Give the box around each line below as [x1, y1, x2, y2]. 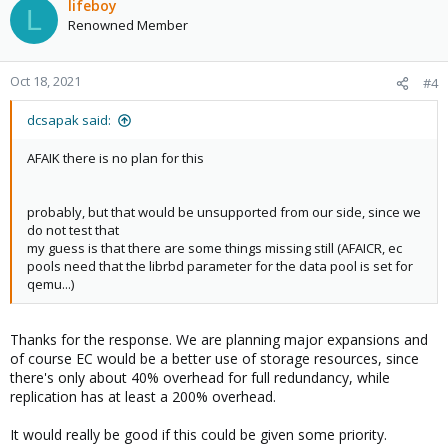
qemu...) [27, 275, 74, 293]
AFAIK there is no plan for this [27, 149, 204, 167]
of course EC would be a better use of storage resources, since [10, 349, 419, 368]
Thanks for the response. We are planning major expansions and [10, 330, 428, 349]
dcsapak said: [27, 111, 111, 129]
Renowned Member [68, 16, 188, 34]
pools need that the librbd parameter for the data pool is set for [27, 257, 413, 275]
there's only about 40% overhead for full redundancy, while [10, 368, 390, 387]
